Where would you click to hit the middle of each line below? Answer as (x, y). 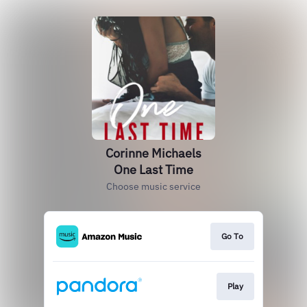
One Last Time (153, 170)
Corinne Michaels (153, 153)
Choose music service (153, 186)
